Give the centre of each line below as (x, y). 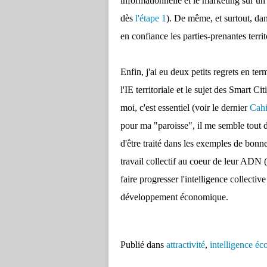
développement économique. (176, 197)
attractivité (186, 245)
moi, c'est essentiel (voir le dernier (185, 108)
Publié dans (142, 245)
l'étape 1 (151, 18)
